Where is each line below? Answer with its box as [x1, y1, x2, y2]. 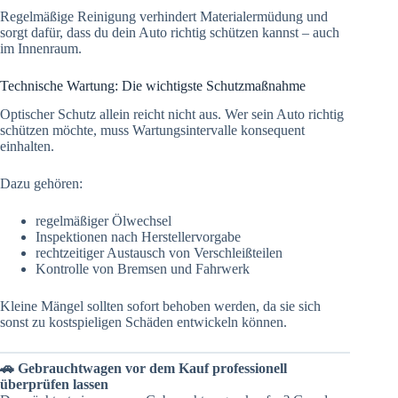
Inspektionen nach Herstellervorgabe [36, 229, 241, 245]
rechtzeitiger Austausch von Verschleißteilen [36, 245, 283, 261]
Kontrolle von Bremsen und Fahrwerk [36, 261, 250, 277]
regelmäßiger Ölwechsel [36, 213, 171, 229]
